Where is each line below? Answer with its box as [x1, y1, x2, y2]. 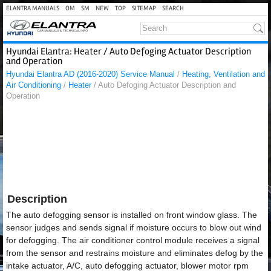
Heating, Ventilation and [182, 70, 265, 79]
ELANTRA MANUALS [6, 4, 59, 12]
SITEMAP [132, 4, 156, 12]
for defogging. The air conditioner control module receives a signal [6, 235, 260, 245]
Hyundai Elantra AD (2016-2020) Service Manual [6, 70, 175, 79]
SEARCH [162, 4, 184, 12]
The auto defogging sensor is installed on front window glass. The [6, 210, 257, 220]
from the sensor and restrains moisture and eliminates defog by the [6, 248, 263, 258]
